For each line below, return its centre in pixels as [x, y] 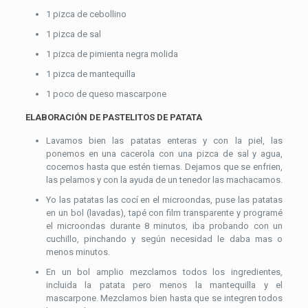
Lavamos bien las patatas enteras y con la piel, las [164, 140]
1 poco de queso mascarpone [106, 93]
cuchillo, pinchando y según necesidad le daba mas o [164, 239]
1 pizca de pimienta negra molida [112, 54]
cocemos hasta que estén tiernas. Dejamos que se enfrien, [164, 166]
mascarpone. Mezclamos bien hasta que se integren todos [164, 298]
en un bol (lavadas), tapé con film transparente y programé [164, 212]
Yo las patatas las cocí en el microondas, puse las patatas [164, 199]
